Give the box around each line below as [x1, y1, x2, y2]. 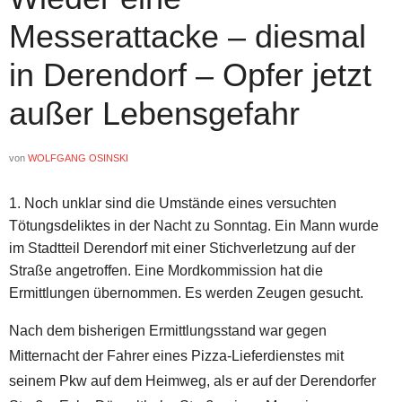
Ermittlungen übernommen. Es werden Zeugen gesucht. [9, 285, 363, 301]
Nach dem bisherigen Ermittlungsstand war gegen [9, 323, 327, 339]
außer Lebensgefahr [9, 95, 300, 133]
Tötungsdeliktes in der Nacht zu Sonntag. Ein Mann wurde [9, 218, 379, 234]
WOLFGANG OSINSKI [28, 153, 128, 164]
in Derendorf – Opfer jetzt [9, 57, 371, 94]
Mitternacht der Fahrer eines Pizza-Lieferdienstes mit [9, 348, 344, 364]
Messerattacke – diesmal [9, 18, 366, 56]
